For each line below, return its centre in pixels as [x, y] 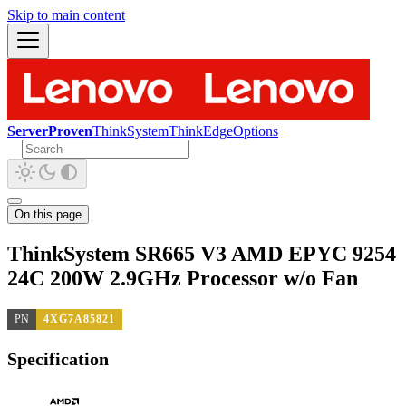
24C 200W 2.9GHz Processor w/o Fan [183, 278]
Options [256, 131]
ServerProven [50, 131]
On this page [48, 214]
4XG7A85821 [79, 319]
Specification [58, 359]
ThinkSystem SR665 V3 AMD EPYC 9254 [202, 253]
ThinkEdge [201, 131]
